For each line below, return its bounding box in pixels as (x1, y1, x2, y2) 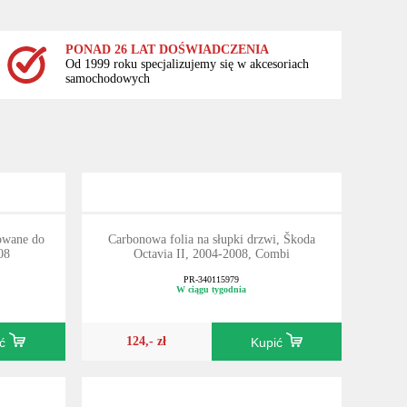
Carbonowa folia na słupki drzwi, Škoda (107, 233, 315, 247)
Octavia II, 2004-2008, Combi (133, 247, 290, 262)
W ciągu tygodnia (176, 284, 247, 295)
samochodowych (65, 72, 150, 86)
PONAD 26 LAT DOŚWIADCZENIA (65, 43, 269, 57)
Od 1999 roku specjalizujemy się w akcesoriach (65, 57, 309, 72)
